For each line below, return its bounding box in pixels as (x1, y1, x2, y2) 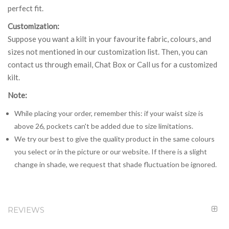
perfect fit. (8, 3, 43, 13)
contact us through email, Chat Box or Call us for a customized (8, 59, 217, 69)
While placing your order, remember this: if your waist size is (14, 108, 203, 118)
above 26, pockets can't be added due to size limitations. (14, 121, 193, 130)
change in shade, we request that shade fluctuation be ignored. (14, 159, 217, 169)
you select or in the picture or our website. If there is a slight (14, 147, 207, 156)
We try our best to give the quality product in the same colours (14, 134, 215, 143)
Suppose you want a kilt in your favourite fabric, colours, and (8, 34, 211, 43)
